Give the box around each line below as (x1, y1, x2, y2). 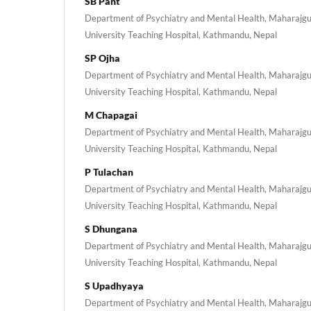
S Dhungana (85, 222, 137, 235)
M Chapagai (85, 108, 137, 121)
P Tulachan (85, 165, 133, 178)
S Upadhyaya (85, 279, 144, 292)
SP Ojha (85, 51, 120, 64)
